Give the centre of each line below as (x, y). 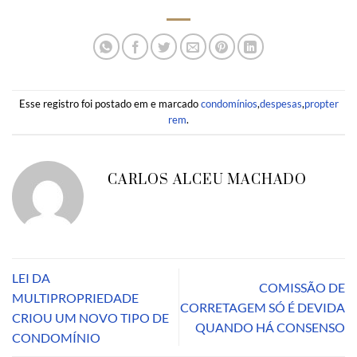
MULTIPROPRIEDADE (75, 297)
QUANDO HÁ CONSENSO (270, 328)
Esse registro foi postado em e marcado (110, 103)
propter (321, 103)
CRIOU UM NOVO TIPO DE (90, 317)
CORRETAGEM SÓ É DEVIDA (263, 308)
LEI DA (31, 277)
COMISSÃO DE (302, 288)
